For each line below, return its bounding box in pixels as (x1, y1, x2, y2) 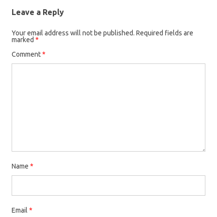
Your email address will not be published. (12, 29, 135, 37)
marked (12, 35, 35, 44)
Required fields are (136, 29, 193, 37)
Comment (12, 50, 42, 58)
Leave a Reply (12, 7, 64, 16)
